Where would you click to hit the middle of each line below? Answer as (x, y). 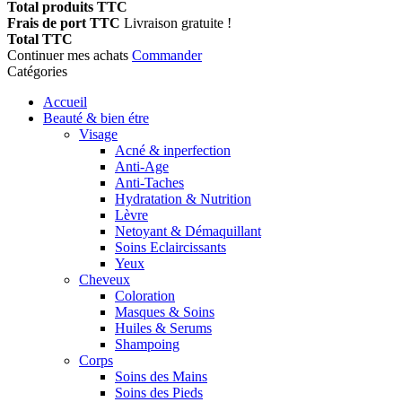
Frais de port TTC (66, 23)
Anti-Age (142, 167)
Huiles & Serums (163, 328)
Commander (167, 56)
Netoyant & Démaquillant (188, 232)
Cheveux (105, 280)
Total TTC (40, 39)
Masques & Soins (165, 312)
